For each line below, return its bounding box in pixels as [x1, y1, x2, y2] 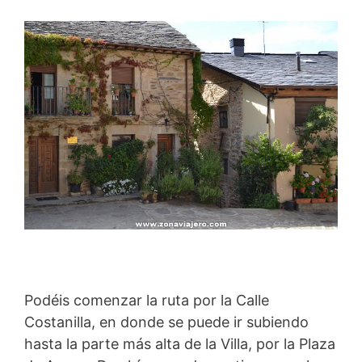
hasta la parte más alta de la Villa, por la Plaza [24, 335, 335, 352]
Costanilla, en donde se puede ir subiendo [24, 313, 309, 330]
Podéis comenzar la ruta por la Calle [24, 291, 269, 309]
